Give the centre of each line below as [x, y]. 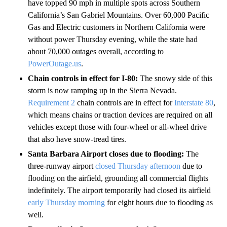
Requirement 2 [51, 102]
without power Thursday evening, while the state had [113, 39]
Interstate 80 [194, 102]
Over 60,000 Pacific [177, 15]
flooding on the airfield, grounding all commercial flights [118, 178]
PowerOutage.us [54, 63]
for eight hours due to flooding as [159, 202]
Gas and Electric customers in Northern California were [117, 27]
